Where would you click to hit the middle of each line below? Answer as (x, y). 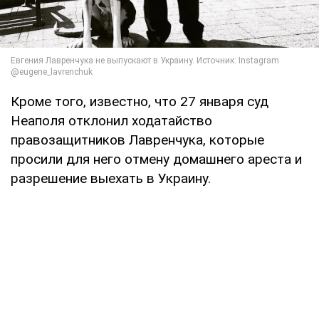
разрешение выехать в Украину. (111, 178)
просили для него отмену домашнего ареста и (156, 159)
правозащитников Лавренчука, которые (137, 140)
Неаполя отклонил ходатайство (111, 120)
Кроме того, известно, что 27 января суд (140, 101)
